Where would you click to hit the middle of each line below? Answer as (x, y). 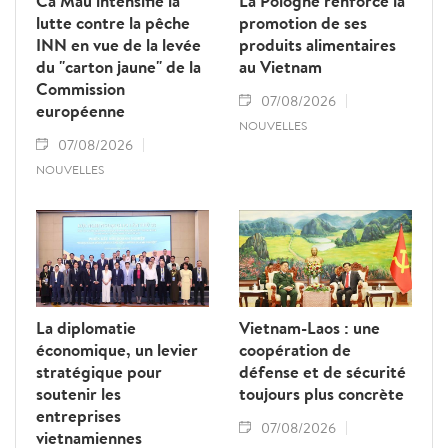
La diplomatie (86, 328)
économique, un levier (117, 350)
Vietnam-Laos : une (309, 328)
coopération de (295, 350)
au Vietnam (280, 67)
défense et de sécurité (322, 372)
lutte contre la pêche (113, 23)
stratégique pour (99, 372)
